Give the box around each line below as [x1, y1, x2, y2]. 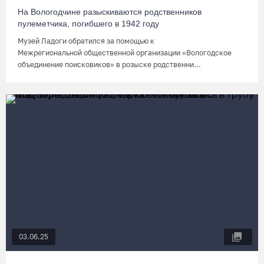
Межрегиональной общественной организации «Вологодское [18, 48, 232, 57]
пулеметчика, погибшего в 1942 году [18, 19, 159, 28]
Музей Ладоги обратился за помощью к [18, 37, 154, 45]
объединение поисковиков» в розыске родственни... [18, 60, 201, 69]
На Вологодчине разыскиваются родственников [18, 7, 202, 16]
